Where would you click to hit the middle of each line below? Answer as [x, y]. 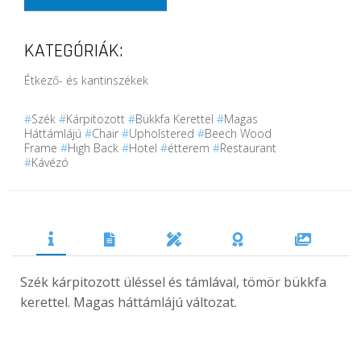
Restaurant [248, 147]
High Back [95, 147]
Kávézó [50, 162]
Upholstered [163, 133]
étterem [190, 147]
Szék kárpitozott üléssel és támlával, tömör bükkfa [173, 282]
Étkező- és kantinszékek [86, 80]
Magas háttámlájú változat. [155, 302]
